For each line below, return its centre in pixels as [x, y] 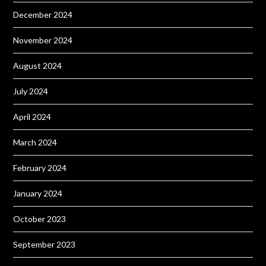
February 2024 [40, 168]
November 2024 [43, 40]
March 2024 [35, 142]
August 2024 [38, 66]
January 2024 [38, 194]
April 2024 [32, 117]
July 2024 [31, 91]
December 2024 [43, 15]
